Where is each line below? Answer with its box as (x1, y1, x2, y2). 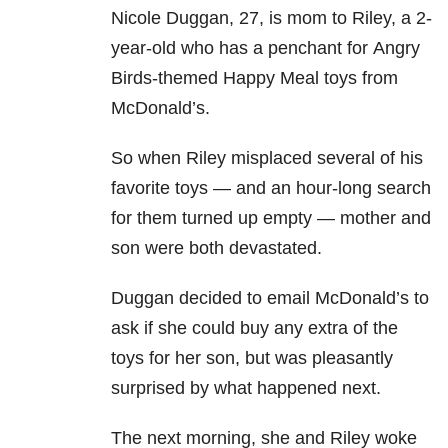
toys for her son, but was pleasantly (111, 348, 393, 369)
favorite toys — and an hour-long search (111, 178, 431, 199)
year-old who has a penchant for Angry (111, 38, 420, 59)
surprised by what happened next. (111, 378, 381, 399)
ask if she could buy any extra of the (111, 318, 398, 339)
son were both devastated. (111, 238, 322, 259)
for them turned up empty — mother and (111, 208, 431, 229)
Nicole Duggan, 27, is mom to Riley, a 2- (111, 8, 432, 29)
